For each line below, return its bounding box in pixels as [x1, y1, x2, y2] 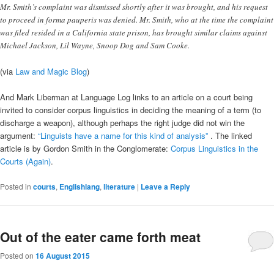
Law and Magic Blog [15, 65, 87, 78]
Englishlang [59, 180, 100, 192]
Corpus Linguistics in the [171, 143, 258, 155]
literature [103, 180, 135, 192]
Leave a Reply [141, 180, 190, 192]
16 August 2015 [35, 250, 90, 262]
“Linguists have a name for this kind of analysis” [38, 130, 210, 142]
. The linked [210, 130, 252, 142]
